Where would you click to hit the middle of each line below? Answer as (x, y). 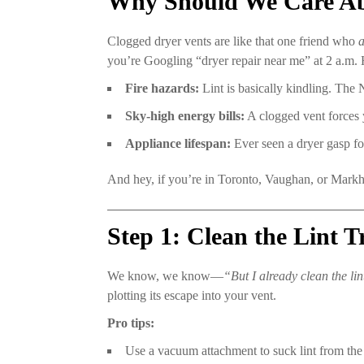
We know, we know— (165, 276)
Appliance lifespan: (178, 144)
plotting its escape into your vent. (192, 296)
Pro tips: (131, 323)
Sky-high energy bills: (185, 116)
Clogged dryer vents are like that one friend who (233, 41)
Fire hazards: (162, 89)
